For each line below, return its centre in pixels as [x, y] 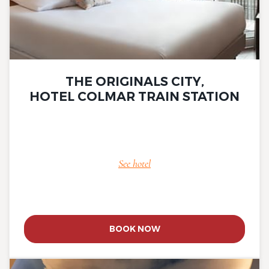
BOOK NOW [134, 229]
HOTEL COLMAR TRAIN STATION [134, 97]
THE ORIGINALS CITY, [134, 82]
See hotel [134, 164]
